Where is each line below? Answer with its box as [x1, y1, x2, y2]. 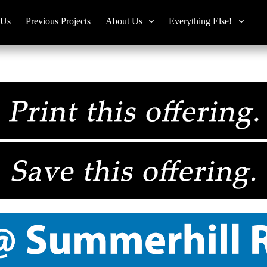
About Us [105, 15, 143, 26]
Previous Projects [26, 15, 91, 26]
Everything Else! [169, 15, 232, 26]
